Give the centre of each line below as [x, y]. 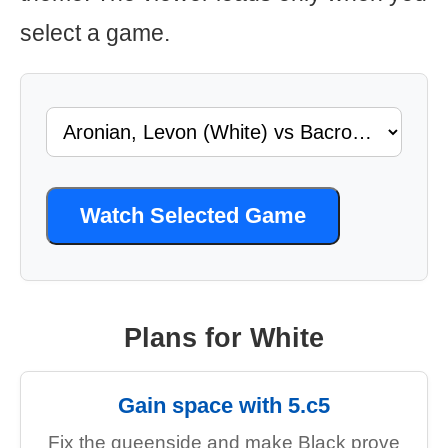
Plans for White [224, 338]
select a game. [95, 33]
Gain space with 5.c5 [224, 405]
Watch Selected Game [193, 215]
